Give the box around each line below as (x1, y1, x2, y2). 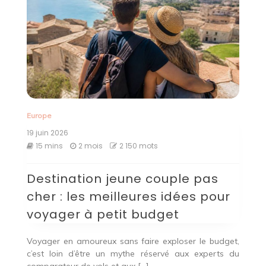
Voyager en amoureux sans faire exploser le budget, (26, 235, 240, 246)
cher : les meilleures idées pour (26, 188, 230, 205)
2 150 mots (119, 140, 158, 151)
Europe (26, 110, 52, 120)
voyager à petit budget (26, 205, 179, 223)
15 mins (35, 140, 63, 151)
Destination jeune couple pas (26, 170, 218, 187)
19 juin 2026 (26, 127, 68, 138)
